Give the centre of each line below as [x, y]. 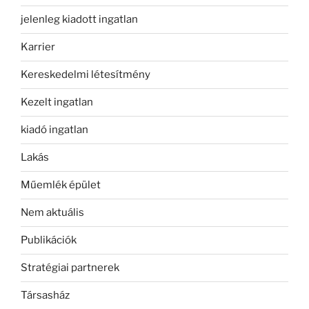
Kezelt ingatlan [57, 102]
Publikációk [49, 240]
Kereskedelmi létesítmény [86, 75]
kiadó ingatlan [54, 130]
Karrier [38, 47]
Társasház [45, 296]
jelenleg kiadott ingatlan [79, 20]
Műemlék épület [61, 185]
